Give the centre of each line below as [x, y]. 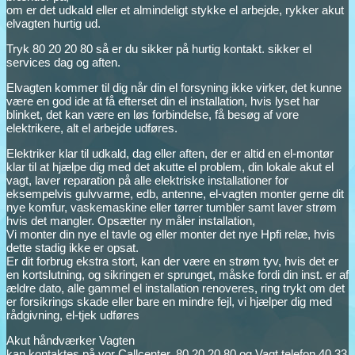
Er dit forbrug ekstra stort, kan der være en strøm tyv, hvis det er [172, 261]
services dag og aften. [63, 63]
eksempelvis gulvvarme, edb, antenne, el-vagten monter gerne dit [175, 194]
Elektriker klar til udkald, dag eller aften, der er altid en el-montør [170, 154]
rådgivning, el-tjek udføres [73, 315]
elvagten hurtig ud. [53, 24]
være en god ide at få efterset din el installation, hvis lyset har [163, 101]
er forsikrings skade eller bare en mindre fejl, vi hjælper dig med [169, 302]
